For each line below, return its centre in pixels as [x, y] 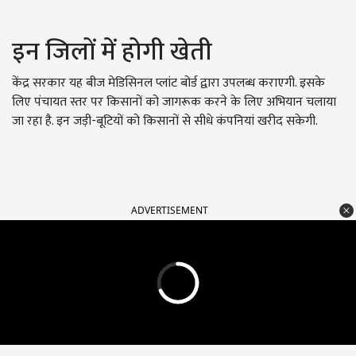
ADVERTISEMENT [170, 211]
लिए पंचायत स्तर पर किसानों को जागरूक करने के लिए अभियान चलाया [174, 103]
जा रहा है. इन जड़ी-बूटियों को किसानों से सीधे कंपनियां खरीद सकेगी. [166, 122]
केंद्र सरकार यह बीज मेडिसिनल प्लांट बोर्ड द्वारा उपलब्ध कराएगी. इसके [168, 83]
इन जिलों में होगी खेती [112, 52]
